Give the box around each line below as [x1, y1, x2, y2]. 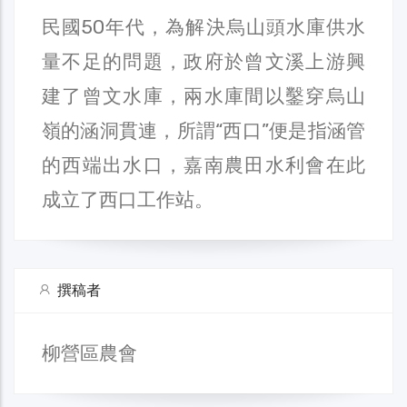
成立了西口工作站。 [42, 187, 213, 211]
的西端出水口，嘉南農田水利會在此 [42, 153, 365, 176]
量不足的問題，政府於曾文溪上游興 [42, 49, 365, 73]
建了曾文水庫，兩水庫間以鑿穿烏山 [42, 84, 365, 107]
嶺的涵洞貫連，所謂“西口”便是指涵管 [42, 118, 365, 142]
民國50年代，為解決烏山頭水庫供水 [42, 15, 365, 38]
